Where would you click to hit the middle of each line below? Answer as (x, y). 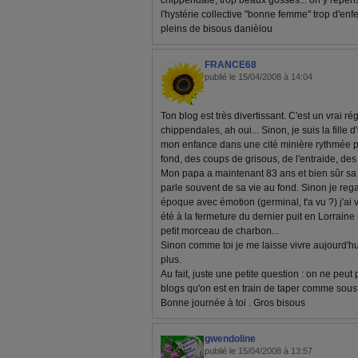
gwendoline (230, 339)
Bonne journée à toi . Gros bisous (233, 303)
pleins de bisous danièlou (217, 29)
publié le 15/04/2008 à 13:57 (259, 351)
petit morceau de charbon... (220, 231)
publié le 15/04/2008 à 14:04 (259, 77)
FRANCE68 (231, 65)
